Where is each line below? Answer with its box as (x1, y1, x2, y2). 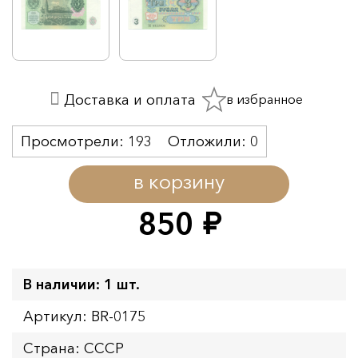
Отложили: (168, 132, 250, 150)
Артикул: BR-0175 (23, 307, 145, 325)
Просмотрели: (21, 132, 128, 150)
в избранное (225, 90, 303, 107)
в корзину (133, 169, 225, 193)
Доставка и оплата (59, 91, 196, 109)
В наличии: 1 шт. (23, 275, 140, 293)
